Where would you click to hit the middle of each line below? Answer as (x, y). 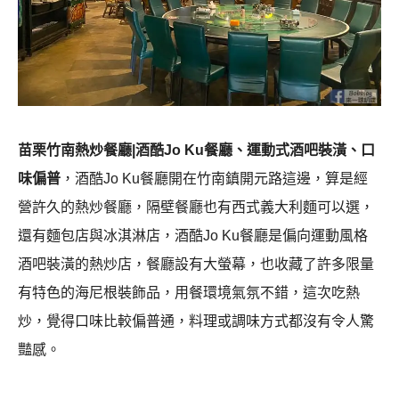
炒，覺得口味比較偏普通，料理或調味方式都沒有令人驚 (196, 321)
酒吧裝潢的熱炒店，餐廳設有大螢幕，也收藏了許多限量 (196, 264)
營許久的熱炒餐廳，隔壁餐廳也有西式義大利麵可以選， (196, 207)
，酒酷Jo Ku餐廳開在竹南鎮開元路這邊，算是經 (214, 179)
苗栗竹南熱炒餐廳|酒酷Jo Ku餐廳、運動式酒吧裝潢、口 (196, 150)
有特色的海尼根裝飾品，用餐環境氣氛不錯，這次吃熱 (189, 293)
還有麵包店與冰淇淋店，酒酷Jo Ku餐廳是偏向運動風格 (193, 236)
